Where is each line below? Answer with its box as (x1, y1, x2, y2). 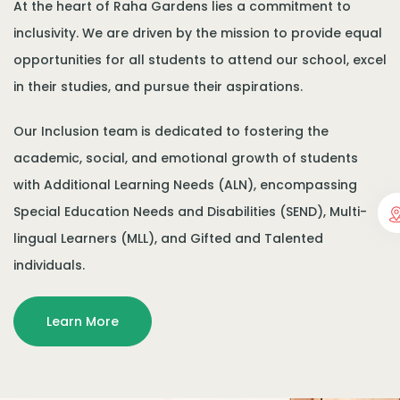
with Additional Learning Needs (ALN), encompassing (13, 176, 357, 194)
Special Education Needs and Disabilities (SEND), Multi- (13, 203, 367, 221)
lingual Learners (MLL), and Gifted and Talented (13, 229, 323, 247)
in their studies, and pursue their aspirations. (13, 78, 303, 96)
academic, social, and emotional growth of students (13, 149, 358, 167)
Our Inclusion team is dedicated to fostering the (13, 122, 329, 140)
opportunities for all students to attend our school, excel (13, 51, 387, 69)
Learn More (46, 312, 119, 330)
